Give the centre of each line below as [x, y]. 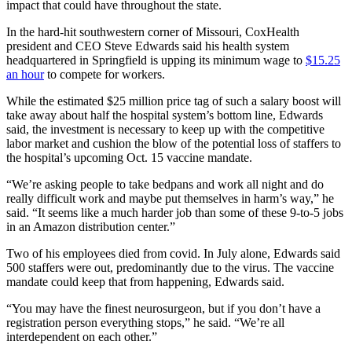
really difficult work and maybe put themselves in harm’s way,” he [170, 198]
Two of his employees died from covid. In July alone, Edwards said [173, 253]
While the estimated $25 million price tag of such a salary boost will [174, 101]
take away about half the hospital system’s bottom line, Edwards [165, 115]
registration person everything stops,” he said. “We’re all [145, 322]
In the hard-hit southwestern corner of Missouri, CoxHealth [153, 31]
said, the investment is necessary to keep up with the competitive [165, 129]
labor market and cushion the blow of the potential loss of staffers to [174, 143]
